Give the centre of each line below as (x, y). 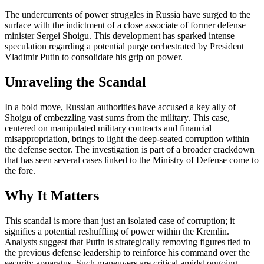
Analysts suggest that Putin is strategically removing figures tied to (128, 242)
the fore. (20, 170)
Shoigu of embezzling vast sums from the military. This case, (117, 117)
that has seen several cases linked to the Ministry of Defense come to (132, 160)
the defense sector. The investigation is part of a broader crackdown (130, 149)
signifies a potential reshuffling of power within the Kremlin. (117, 231)
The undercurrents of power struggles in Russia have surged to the (128, 15)
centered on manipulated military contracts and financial (108, 128)
